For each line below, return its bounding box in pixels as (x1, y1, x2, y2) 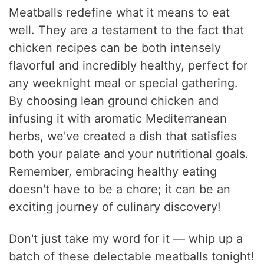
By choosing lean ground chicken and (9, 94, 219, 108)
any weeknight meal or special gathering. (9, 76, 239, 91)
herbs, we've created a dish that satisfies (9, 129, 237, 144)
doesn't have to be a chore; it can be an (9, 182, 231, 197)
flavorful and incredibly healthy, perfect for (9, 58, 248, 73)
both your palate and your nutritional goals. (9, 147, 249, 161)
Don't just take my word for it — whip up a (9, 232, 243, 246)
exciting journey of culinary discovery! (9, 200, 222, 214)
